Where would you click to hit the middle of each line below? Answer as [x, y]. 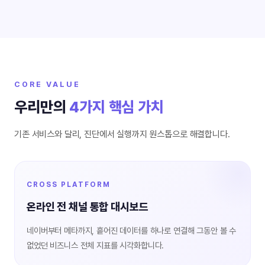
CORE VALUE [47, 84]
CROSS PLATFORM [69, 185]
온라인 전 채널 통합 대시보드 [88, 206]
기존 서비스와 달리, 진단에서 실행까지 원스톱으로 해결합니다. [122, 134]
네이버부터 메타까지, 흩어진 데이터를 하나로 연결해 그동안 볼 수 [132, 230]
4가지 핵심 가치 [117, 107]
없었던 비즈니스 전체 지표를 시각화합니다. [96, 245]
